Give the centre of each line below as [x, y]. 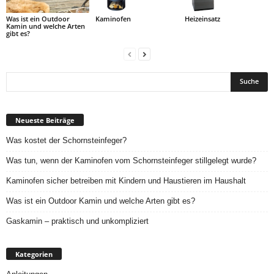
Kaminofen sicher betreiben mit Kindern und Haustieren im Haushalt [126, 180]
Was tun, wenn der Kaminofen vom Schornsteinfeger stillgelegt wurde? [131, 160]
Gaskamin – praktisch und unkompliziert [77, 221]
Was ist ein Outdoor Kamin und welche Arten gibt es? [101, 201]
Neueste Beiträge [45, 120]
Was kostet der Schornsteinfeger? [66, 140]
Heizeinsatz [202, 18]
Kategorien [34, 254]
